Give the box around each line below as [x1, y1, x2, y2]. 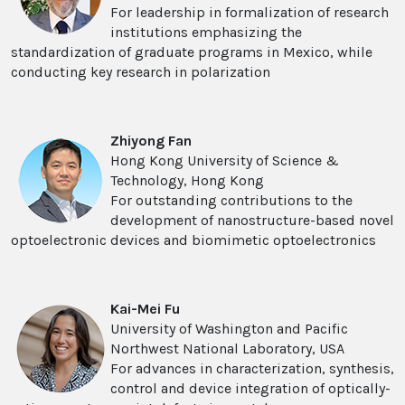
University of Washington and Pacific [110, 320, 348, 338]
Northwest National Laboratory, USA [110, 340, 344, 358]
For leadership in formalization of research [110, 4, 389, 22]
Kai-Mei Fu [110, 300, 180, 318]
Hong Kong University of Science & [110, 152, 339, 170]
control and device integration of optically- [110, 380, 391, 398]
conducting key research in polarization [11, 63, 270, 81]
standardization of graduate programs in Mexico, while [11, 43, 372, 61]
